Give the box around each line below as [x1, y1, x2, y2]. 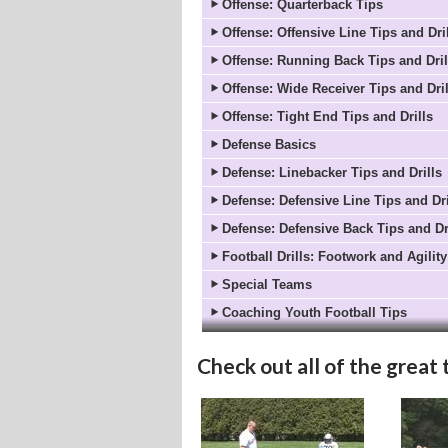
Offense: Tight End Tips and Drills [222, 109, 433, 125]
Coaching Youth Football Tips [222, 305, 407, 321]
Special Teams [222, 277, 312, 293]
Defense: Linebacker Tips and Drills [222, 165, 442, 181]
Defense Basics [222, 137, 316, 153]
